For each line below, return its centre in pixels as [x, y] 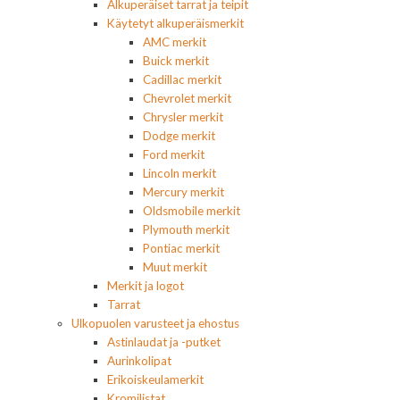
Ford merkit [174, 154]
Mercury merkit [183, 192]
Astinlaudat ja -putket [164, 342]
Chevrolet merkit [187, 98]
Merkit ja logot [146, 285]
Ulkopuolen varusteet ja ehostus [155, 323]
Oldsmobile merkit [192, 210]
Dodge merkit [179, 135]
